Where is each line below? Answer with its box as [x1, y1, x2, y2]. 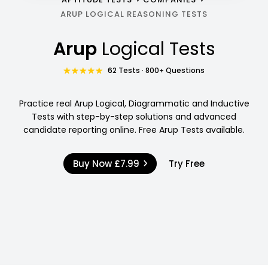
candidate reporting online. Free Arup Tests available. [23, 123, 245, 136]
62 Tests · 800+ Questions [108, 65, 205, 75]
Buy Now [72, 157, 114, 170]
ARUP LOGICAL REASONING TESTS [60, 8, 208, 20]
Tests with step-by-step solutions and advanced [32, 110, 236, 123]
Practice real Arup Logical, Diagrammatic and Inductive [19, 97, 249, 109]
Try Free [169, 157, 205, 170]
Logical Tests [101, 36, 215, 62]
